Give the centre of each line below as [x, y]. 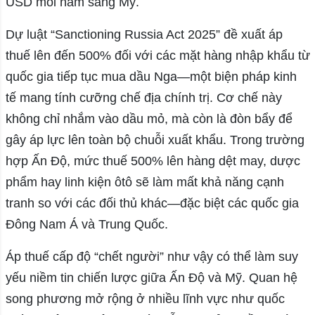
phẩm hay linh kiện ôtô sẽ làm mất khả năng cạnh [144, 182]
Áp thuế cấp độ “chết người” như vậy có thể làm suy [152, 257]
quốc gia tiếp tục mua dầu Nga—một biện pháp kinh [151, 77]
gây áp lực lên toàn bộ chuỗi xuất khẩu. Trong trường [155, 140]
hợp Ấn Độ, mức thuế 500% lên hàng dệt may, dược [153, 161]
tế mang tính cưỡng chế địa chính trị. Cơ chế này [143, 98]
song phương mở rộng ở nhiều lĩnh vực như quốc [145, 299]
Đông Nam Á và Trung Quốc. [86, 225]
